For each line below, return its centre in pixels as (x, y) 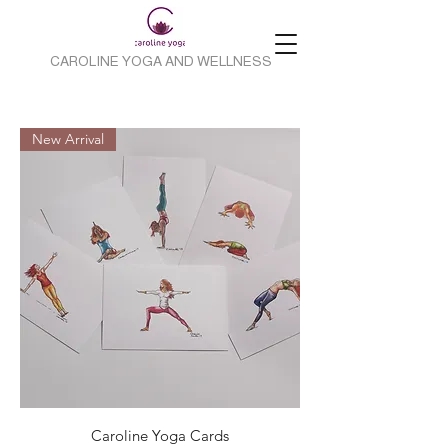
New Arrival (68, 139)
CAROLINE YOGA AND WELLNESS (161, 61)
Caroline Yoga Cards (160, 435)
